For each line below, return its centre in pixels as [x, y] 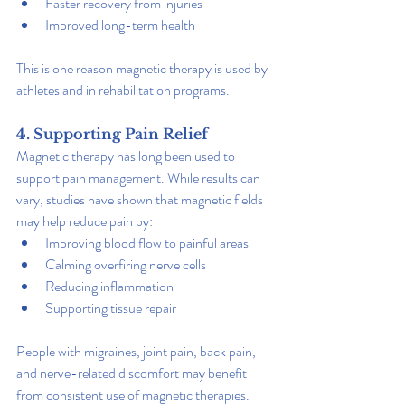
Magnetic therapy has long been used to [127, 155]
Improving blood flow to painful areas [147, 242]
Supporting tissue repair [111, 307]
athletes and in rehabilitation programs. [123, 89]
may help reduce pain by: [85, 221]
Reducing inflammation [109, 286]
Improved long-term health [120, 24]
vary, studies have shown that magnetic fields [141, 199]
